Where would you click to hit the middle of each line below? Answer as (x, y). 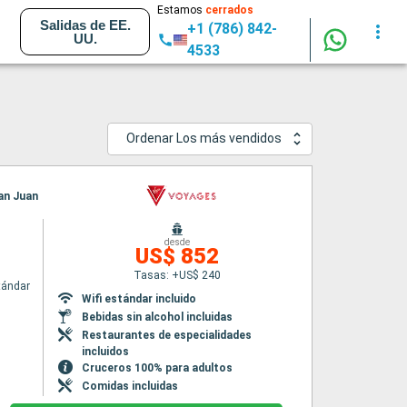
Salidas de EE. (85, 25)
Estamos (182, 10)
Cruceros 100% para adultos (157, 368)
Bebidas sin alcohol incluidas (157, 317)
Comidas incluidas (129, 386)
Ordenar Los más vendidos (204, 139)
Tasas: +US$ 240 (178, 275)
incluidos (105, 352)
